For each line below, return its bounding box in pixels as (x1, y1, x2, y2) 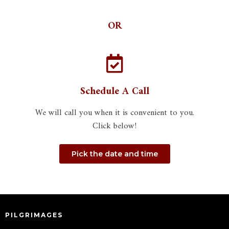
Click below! (93, 118, 136, 133)
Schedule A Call (80, 82, 149, 100)
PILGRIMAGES (5, 211, 63, 219)
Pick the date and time (71, 149, 158, 158)
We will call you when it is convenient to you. (35, 105, 194, 120)
